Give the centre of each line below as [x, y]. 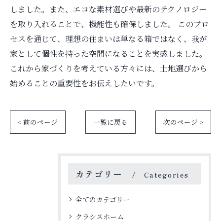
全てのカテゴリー [103, 199]
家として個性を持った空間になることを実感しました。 [109, 54]
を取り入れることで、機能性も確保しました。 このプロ [110, 24]
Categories [166, 175]
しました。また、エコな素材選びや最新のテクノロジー [108, 9]
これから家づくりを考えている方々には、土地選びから [109, 68]
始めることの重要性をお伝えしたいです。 [85, 83]
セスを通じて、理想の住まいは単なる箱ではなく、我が [109, 39]
